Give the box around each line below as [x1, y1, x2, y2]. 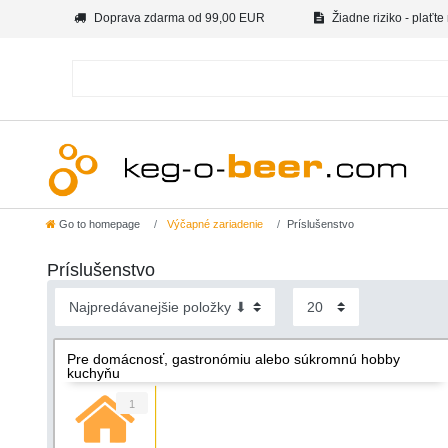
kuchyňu [66, 365, 120, 382]
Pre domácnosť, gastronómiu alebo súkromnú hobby [66, 351, 400, 368]
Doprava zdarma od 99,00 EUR [91, 11, 265, 25]
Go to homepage [59, 218, 140, 231]
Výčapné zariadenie [164, 218, 263, 231]
